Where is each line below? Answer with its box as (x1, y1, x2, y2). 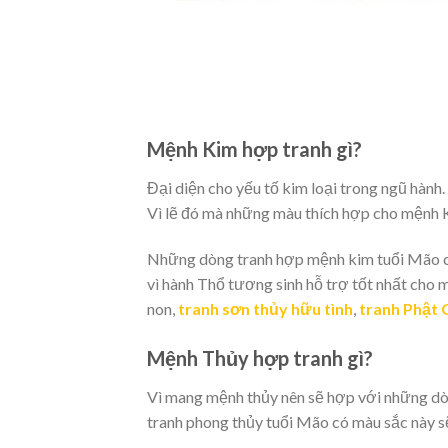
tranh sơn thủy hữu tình (178, 299, 353, 319)
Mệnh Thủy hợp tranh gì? (147, 345, 377, 370)
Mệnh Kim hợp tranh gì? (147, 137, 366, 162)
